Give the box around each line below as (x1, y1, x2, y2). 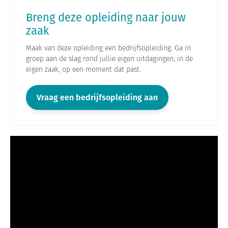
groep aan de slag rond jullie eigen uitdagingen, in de (26, 53, 193, 64)
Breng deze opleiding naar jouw (26, 10, 186, 26)
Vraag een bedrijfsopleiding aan (37, 92, 158, 104)
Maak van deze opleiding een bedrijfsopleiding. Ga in (26, 43, 191, 53)
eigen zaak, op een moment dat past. (26, 64, 141, 75)
